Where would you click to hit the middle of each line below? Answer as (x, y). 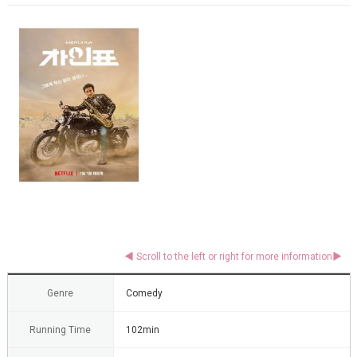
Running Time (60, 330)
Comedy (144, 293)
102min (142, 330)
